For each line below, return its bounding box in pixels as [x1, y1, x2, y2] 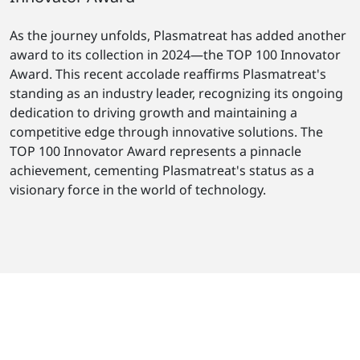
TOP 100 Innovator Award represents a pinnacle [10, 141, 301, 160]
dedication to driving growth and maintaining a [10, 103, 297, 121]
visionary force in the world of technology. [10, 180, 266, 198]
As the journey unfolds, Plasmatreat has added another [10, 26, 346, 44]
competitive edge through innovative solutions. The [10, 122, 323, 141]
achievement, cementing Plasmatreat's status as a [10, 161, 314, 179]
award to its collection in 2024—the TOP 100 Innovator [10, 45, 341, 63]
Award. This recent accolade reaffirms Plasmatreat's [10, 64, 326, 83]
